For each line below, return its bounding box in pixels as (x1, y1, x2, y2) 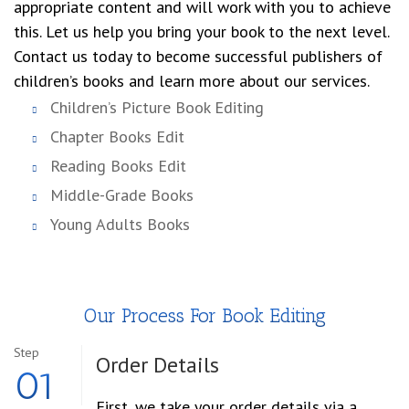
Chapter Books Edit (50, 126, 184, 148)
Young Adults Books (50, 214, 190, 236)
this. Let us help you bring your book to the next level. (14, 21, 389, 43)
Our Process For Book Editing (83, 304, 326, 328)
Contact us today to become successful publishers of (14, 46, 383, 68)
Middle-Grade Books (50, 184, 194, 206)
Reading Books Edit (50, 155, 186, 177)
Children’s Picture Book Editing (50, 97, 264, 119)
